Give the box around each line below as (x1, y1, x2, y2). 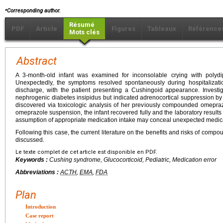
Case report (25, 213, 54, 219)
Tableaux (147, 25, 176, 33)
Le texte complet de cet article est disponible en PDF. (15, 149, 157, 156)
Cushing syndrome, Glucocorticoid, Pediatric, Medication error (49, 156, 217, 164)
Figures (111, 25, 135, 33)
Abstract (16, 55, 57, 68)
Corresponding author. (7, 7, 61, 14)
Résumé (69, 21, 95, 29)
